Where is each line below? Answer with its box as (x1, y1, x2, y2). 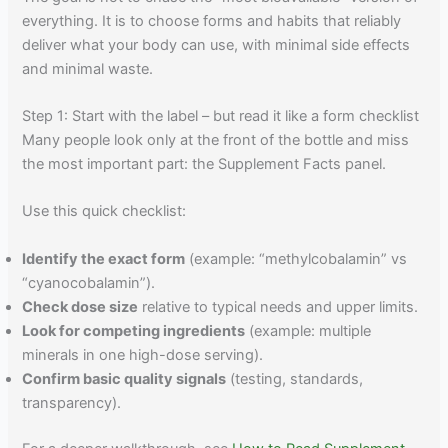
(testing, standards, (226, 369, 364, 388)
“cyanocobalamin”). (22, 273, 156, 292)
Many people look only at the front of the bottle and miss (22, 130, 410, 149)
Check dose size (22, 297, 139, 316)
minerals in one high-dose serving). (22, 345, 264, 364)
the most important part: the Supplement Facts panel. (22, 154, 387, 173)
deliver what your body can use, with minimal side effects (22, 35, 411, 54)
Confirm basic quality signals (22, 369, 227, 388)
